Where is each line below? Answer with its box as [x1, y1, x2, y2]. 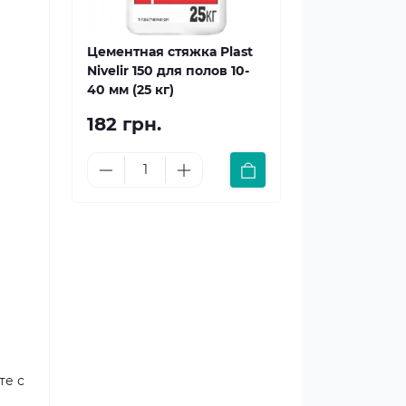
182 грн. [87, 113, 161, 135]
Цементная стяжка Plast [87, 43, 253, 60]
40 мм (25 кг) [87, 82, 174, 98]
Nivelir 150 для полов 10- [87, 63, 249, 79]
